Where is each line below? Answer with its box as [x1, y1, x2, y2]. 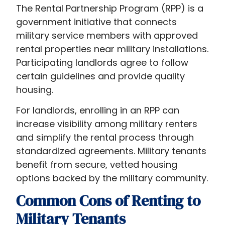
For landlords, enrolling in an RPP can [16, 103, 180, 117]
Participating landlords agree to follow [16, 56, 189, 69]
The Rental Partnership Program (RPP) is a [16, 2, 204, 15]
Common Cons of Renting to [16, 190, 201, 211]
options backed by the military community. [16, 171, 208, 184]
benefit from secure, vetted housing [16, 158, 178, 171]
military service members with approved [16, 29, 198, 42]
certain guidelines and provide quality [16, 69, 185, 82]
